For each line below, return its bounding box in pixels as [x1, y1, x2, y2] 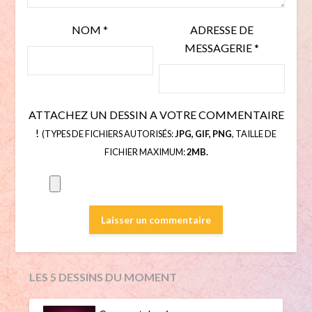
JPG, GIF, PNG [175, 128, 232, 140]
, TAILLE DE [232, 128, 276, 140]
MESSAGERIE [185, 41, 255, 55]
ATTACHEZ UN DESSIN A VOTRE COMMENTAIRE [28, 108, 284, 122]
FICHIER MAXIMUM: [104, 146, 187, 158]
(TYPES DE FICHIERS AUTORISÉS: [39, 128, 175, 140]
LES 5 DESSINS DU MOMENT [29, 270, 178, 284]
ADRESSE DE [190, 23, 254, 37]
